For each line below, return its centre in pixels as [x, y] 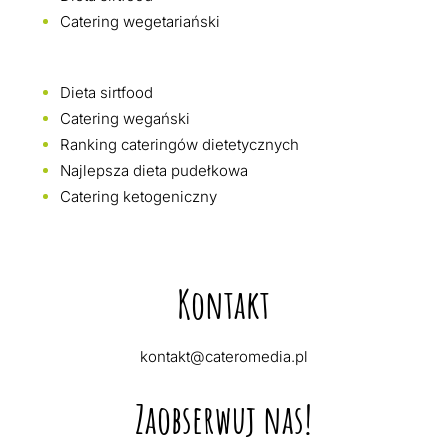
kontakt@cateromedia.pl [223, 357]
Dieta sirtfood [106, 93]
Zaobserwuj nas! [224, 419]
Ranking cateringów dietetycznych [179, 145]
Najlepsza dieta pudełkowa [153, 171]
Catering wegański [124, 119]
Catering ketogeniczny [138, 197]
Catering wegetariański [139, 22]
